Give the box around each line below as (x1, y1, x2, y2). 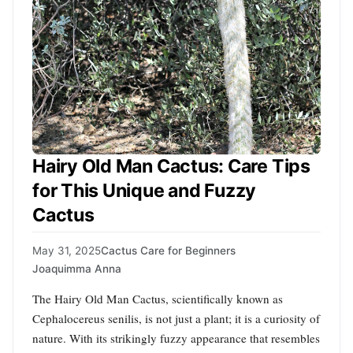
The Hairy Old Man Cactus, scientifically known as (32, 290, 283, 307)
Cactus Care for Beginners (101, 243, 236, 257)
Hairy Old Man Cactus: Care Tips (32, 155, 310, 178)
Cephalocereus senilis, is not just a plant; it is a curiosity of (32, 310, 320, 326)
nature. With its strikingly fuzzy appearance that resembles (32, 329, 320, 346)
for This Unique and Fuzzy (32, 180, 257, 203)
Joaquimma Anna (32, 262, 121, 275)
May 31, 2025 (32, 243, 101, 257)
